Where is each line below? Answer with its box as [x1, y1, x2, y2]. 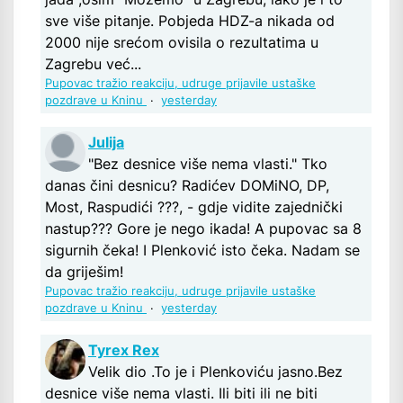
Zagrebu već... [45, 55, 141, 74]
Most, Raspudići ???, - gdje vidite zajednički [45, 198, 343, 217]
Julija [88, 133, 124, 152]
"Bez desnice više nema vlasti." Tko [88, 155, 327, 174]
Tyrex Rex [88, 341, 159, 360]
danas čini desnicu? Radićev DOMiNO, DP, [45, 176, 329, 195]
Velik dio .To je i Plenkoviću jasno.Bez [88, 363, 343, 381]
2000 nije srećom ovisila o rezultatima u [45, 33, 318, 52]
